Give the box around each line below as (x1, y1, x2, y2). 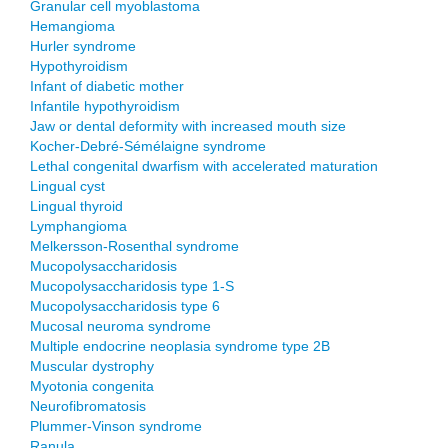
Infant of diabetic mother (30, 78, 184, 94)
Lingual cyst (30, 178, 105, 194)
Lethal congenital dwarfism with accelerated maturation (30, 158, 378, 174)
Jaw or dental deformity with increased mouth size (30, 118, 346, 134)
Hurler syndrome (30, 38, 136, 54)
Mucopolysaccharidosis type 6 (30, 298, 220, 314)
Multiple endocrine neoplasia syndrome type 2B (30, 338, 330, 354)
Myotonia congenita (30, 378, 154, 394)
